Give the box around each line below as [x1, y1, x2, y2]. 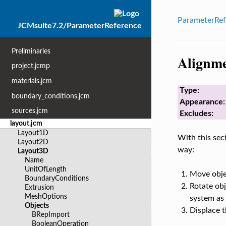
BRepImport [32, 210, 70, 218]
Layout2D [17, 138, 48, 146]
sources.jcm [12, 107, 48, 115]
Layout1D [17, 129, 48, 137]
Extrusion [24, 183, 54, 191]
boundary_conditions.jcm [12, 92, 90, 100]
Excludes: [179, 109, 213, 118]
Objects [24, 201, 49, 209]
